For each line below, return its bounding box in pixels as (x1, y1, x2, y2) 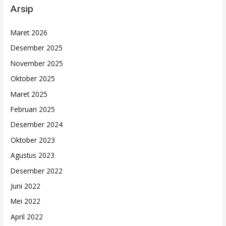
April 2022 (11, 211, 43, 221)
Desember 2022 (11, 165, 63, 176)
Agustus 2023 (11, 150, 55, 160)
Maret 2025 (11, 89, 48, 99)
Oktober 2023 (11, 135, 55, 145)
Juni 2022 (11, 181, 41, 191)
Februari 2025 (11, 104, 55, 115)
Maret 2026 (11, 28, 48, 37)
